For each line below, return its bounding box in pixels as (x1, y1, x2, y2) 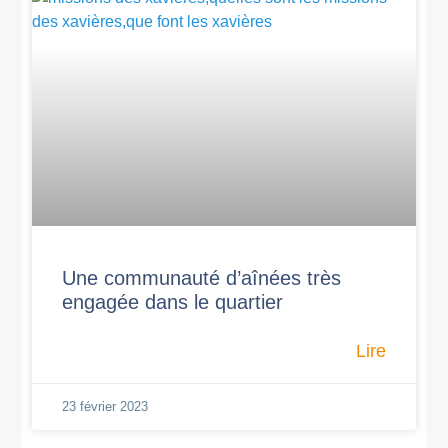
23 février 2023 (62, 398, 149, 414)
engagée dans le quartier (62, 290, 284, 313)
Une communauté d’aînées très (62, 266, 342, 289)
